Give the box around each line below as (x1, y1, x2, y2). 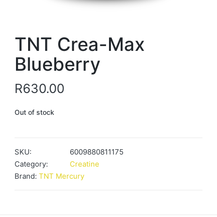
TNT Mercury (39, 171, 84, 181)
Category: (15, 159, 48, 169)
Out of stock (15, 108, 54, 116)
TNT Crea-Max (15, 32, 145, 55)
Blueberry (15, 52, 101, 75)
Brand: (15, 171, 39, 181)
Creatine (70, 159, 99, 169)
